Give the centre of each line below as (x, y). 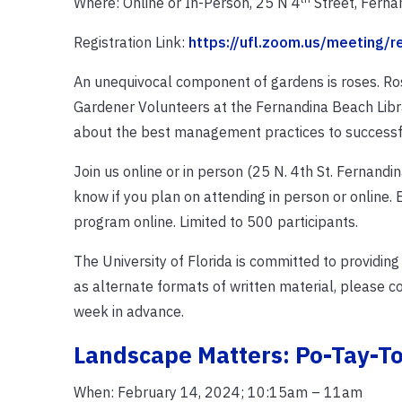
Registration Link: (131, 42)
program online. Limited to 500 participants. (215, 221)
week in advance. (128, 311)
